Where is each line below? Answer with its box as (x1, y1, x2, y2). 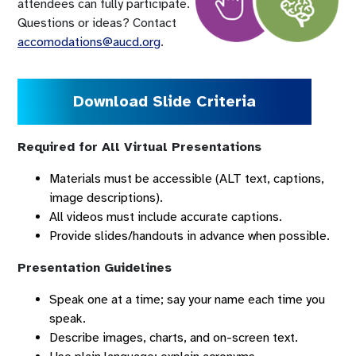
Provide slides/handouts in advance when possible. (49, 228, 330, 244)
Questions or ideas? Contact (17, 15, 176, 31)
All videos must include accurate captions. (49, 209, 282, 225)
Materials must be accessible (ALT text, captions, (49, 171, 324, 187)
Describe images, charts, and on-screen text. (49, 330, 298, 346)
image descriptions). (49, 190, 163, 206)
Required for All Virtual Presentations (17, 139, 261, 155)
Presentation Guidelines (17, 260, 172, 276)
